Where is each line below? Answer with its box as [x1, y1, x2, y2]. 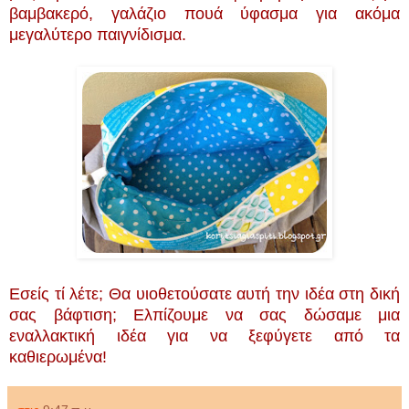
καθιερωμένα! [9, 347, 111, 366]
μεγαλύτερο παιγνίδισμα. [9, 25, 200, 44]
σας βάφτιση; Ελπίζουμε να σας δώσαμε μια [9, 305, 400, 324]
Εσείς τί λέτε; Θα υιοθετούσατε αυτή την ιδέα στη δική [9, 284, 400, 303]
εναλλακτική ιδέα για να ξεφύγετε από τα [9, 326, 400, 345]
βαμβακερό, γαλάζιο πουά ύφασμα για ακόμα [9, 4, 400, 23]
